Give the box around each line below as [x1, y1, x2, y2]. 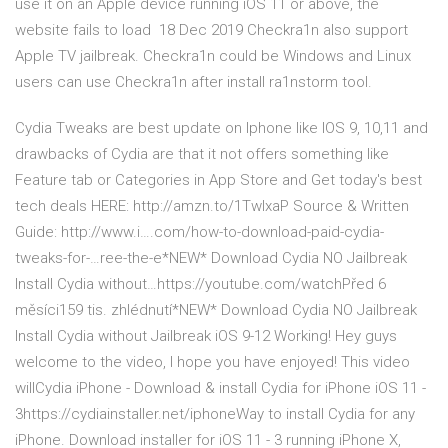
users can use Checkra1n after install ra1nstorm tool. [15, 73, 372, 92]
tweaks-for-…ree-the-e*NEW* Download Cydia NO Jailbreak [15, 249, 407, 268]
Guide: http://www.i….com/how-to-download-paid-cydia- [15, 223, 384, 242]
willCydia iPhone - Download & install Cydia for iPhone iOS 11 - [15, 379, 426, 398]
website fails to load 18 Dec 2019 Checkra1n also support [15, 21, 408, 40]
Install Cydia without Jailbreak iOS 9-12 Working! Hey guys [15, 327, 397, 346]
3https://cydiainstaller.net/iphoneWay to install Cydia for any [15, 405, 415, 424]
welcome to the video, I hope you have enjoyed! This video [15, 353, 410, 372]
